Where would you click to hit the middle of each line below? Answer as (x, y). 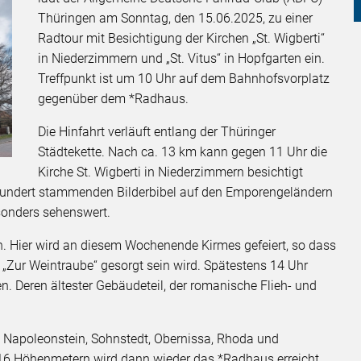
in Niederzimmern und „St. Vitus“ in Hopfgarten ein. (182, 59)
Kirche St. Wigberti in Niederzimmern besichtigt (171, 172)
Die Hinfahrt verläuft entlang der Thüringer (157, 132)
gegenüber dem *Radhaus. (114, 99)
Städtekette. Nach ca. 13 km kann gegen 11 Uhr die (183, 152)
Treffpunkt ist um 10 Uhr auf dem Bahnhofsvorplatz (184, 79)
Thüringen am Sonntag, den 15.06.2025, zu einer (176, 19)
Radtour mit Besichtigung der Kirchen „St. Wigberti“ (182, 39)
